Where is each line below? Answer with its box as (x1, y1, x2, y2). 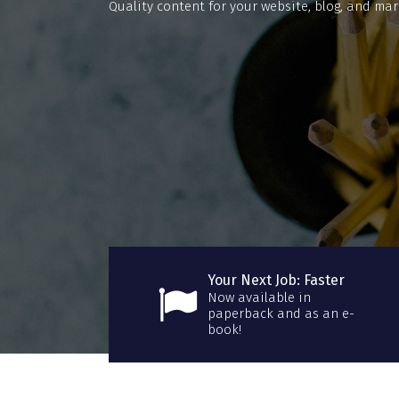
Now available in (208, 289, 311, 306)
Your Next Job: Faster (208, 272, 345, 289)
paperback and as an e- (208, 305, 354, 322)
